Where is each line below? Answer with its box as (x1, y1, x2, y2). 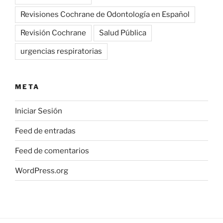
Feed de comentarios (15, 146, 89, 155)
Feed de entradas (15, 126, 76, 135)
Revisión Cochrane (20, 28, 86, 37)
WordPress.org (15, 166, 68, 175)
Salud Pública (99, 28, 146, 37)
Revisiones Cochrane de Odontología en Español (20, 9, 190, 19)
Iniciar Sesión (15, 106, 62, 115)
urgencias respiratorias (20, 46, 102, 56)
